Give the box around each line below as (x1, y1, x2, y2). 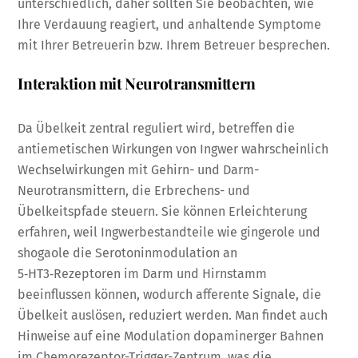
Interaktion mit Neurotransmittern (18, 72, 256, 93)
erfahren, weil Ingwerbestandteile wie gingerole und (18, 224, 321, 240)
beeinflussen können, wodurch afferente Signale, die (18, 286, 322, 302)
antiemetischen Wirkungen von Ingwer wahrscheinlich (18, 141, 329, 157)
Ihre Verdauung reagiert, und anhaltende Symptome (18, 17, 322, 33)
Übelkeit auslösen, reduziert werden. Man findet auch (18, 307, 328, 323)
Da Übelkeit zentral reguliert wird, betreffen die (18, 120, 296, 136)
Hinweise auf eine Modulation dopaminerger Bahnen (18, 328, 324, 344)
